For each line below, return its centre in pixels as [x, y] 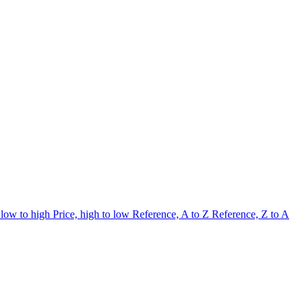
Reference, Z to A [250, 214]
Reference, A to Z [172, 214]
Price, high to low [93, 214]
